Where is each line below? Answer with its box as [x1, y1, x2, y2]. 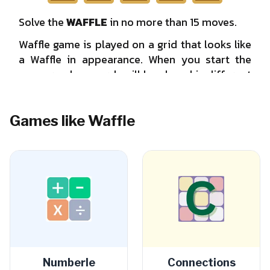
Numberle [42, 256, 95, 269]
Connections [167, 256, 236, 269]
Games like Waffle [10, 112, 135, 130]
